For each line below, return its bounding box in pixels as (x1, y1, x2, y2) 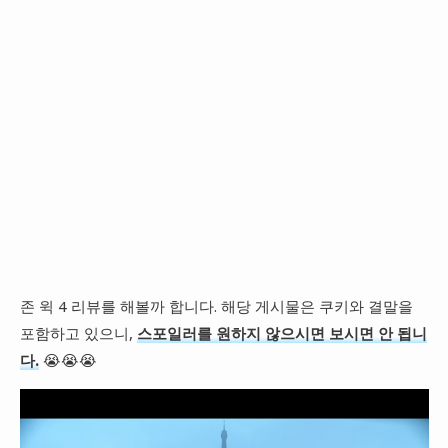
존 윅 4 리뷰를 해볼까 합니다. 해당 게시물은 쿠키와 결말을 (19, 295, 413, 316)
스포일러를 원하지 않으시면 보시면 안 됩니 (136, 322, 427, 343)
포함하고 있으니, (19, 322, 137, 343)
